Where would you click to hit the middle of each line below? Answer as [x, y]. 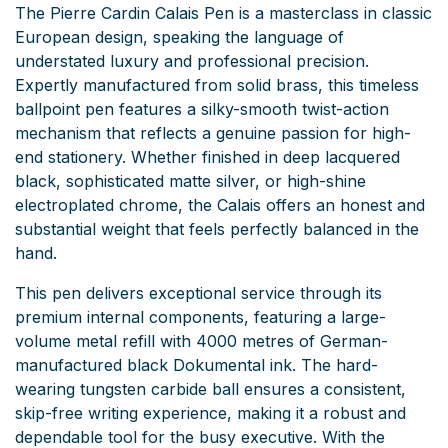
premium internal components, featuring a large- [200, 316]
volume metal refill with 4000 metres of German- [201, 340]
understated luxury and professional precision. [192, 60]
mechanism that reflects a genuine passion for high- [213, 132]
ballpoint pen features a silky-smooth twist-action [202, 108]
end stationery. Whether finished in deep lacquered [207, 156]
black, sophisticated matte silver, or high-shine [190, 180]
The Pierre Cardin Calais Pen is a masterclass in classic [223, 12]
